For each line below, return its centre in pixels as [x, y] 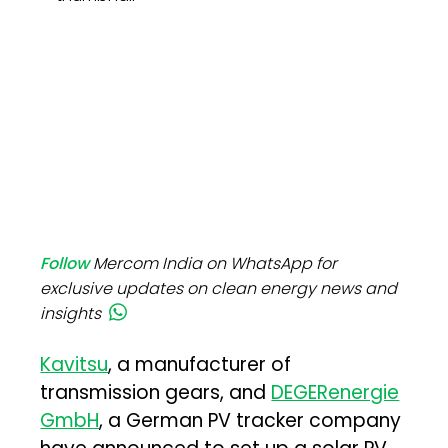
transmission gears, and [156, 393]
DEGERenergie [335, 393]
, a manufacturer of [200, 365]
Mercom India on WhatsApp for [215, 264]
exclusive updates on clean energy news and [219, 289]
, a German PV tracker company [250, 421]
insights [71, 314]
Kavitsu [74, 365]
